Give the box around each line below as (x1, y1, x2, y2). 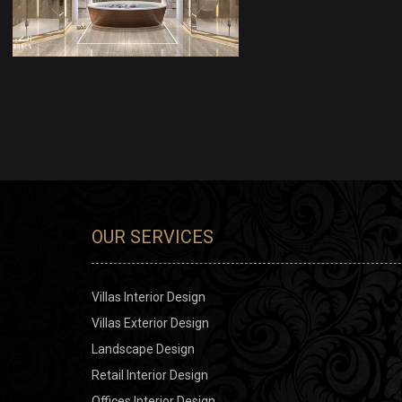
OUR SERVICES (92, 225, 214, 248)
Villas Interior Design (92, 289, 205, 304)
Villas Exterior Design (92, 315, 209, 330)
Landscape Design (92, 341, 195, 356)
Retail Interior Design (92, 367, 208, 382)
